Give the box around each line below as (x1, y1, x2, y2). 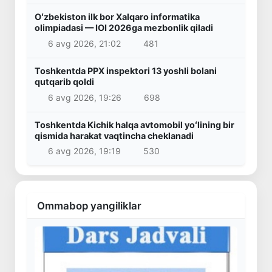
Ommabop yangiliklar (37, 200, 141, 212)
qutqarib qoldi (35, 76, 94, 87)
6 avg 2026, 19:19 (47, 146, 121, 157)
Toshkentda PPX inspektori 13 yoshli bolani (35, 66, 217, 76)
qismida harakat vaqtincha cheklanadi (35, 130, 194, 141)
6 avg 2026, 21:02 (47, 38, 121, 49)
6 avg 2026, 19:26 (47, 92, 121, 103)
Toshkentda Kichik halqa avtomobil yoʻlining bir (35, 119, 234, 130)
